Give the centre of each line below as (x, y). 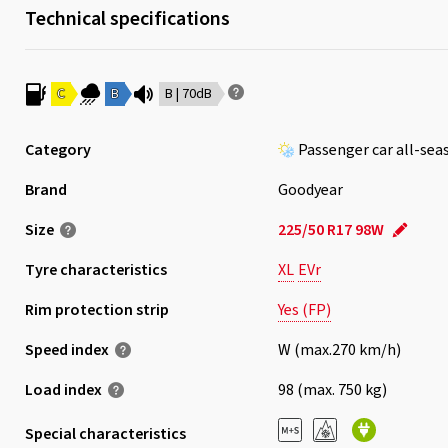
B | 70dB (188, 94)
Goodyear (310, 190)
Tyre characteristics (95, 270)
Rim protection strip (96, 310)
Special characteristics (105, 433)
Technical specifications (127, 19)
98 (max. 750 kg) (332, 390)
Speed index (66, 350)
